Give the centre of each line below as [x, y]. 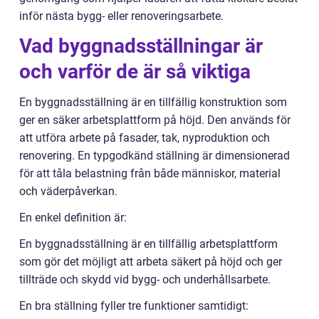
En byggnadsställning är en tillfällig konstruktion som [153, 102]
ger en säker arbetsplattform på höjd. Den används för [155, 120]
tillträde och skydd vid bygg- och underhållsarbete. [145, 279]
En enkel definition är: [73, 218]
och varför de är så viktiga [135, 72]
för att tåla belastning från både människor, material [150, 173]
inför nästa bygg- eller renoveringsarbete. [121, 16]
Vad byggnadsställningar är [141, 46]
